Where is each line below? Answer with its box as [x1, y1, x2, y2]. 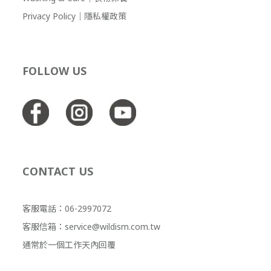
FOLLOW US [22, 64, 87, 78]
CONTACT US [22, 164, 96, 178]
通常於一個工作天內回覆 [22, 239, 116, 250]
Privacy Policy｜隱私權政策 [22, 10, 126, 22]
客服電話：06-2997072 [22, 203, 111, 214]
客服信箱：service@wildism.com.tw [22, 221, 160, 232]
